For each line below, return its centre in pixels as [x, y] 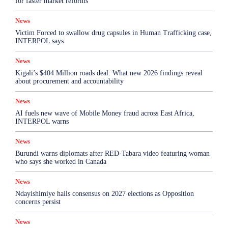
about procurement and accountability [69, 81]
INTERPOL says [39, 41]
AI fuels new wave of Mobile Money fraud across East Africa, [105, 113]
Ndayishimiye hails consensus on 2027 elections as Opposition [105, 194]
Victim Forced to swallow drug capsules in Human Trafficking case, [113, 33]
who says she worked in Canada [61, 162]
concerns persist [38, 202]
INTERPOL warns [42, 122]
